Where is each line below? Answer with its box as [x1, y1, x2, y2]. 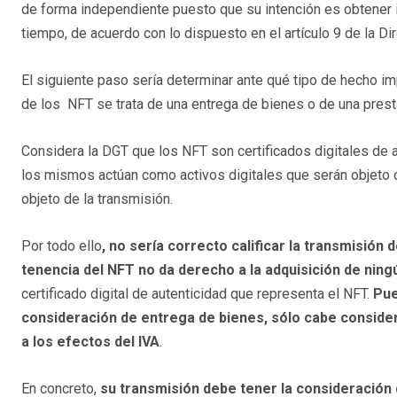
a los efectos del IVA [21, 332, 160, 350]
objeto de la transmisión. [21, 190, 173, 207]
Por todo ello [21, 237, 102, 254]
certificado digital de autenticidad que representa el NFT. [21, 284, 373, 302]
